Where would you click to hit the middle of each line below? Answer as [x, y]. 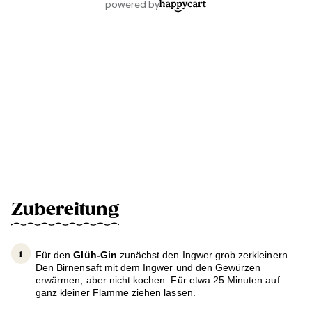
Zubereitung [65, 210]
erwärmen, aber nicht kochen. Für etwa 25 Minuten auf [158, 280]
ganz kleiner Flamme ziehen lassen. [116, 293]
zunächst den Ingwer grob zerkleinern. [203, 255]
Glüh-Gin [95, 255]
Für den [55, 255]
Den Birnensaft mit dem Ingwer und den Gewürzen [148, 268]
